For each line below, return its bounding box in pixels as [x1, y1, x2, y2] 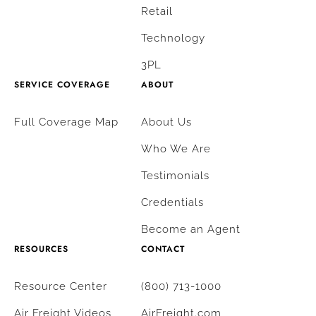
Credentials [141, 195, 204, 209]
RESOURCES [14, 242, 68, 255]
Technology [141, 31, 205, 44]
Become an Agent [141, 222, 241, 236]
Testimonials [141, 169, 209, 182]
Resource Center [14, 279, 107, 293]
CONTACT [141, 242, 185, 255]
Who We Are [141, 142, 211, 155]
